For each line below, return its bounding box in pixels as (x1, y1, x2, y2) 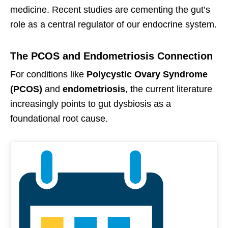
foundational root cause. (10, 113, 108, 124)
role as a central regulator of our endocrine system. (10, 19, 217, 30)
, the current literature (125, 84, 212, 95)
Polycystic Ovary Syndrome (87, 69, 208, 80)
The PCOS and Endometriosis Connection (10, 50, 213, 62)
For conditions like (10, 69, 87, 80)
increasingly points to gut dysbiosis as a (10, 99, 171, 109)
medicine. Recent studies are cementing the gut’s (10, 5, 210, 15)
